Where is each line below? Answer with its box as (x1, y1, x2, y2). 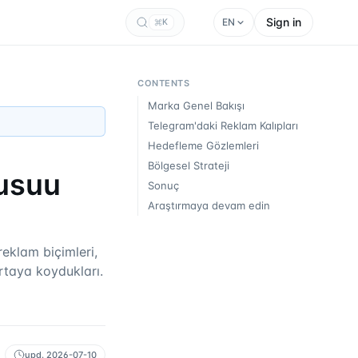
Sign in (266, 15, 301, 29)
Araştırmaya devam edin (148, 199, 270, 212)
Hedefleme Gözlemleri (148, 139, 259, 152)
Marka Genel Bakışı (148, 99, 245, 112)
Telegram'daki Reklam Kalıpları (148, 119, 298, 132)
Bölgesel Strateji (148, 159, 229, 172)
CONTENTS (137, 78, 190, 89)
